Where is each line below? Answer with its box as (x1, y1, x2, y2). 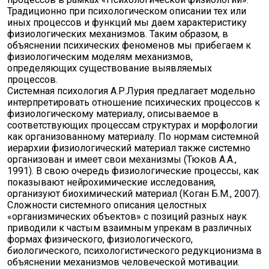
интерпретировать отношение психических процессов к (7, 97, 260, 108)
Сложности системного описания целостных (7, 199, 207, 211)
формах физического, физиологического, (7, 234, 193, 245)
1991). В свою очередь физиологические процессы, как (7, 165, 259, 177)
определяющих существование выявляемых (7, 62, 212, 74)
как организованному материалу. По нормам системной (7, 131, 259, 142)
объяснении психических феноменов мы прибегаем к (7, 40, 251, 51)
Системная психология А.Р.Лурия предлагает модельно (7, 85, 255, 97)
